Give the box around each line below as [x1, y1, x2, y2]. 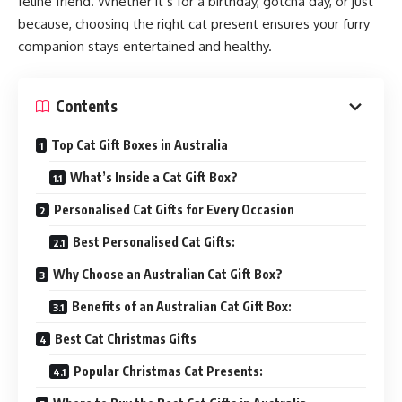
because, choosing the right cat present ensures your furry [18, 15, 370, 32]
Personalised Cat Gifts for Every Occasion [54, 201, 294, 217]
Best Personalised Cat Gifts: [73, 233, 235, 249]
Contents [56, 96, 118, 116]
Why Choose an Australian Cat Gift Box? [53, 266, 283, 282]
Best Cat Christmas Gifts [55, 330, 197, 346]
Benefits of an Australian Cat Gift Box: [72, 298, 292, 314]
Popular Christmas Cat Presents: [74, 363, 263, 379]
